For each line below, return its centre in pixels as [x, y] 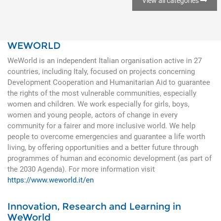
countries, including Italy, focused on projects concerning [101, 71]
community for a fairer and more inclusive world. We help [101, 126]
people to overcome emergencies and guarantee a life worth [106, 136]
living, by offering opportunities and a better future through [103, 147]
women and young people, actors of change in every [92, 115]
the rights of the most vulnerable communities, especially [102, 93]
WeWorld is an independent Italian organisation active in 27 [105, 60]
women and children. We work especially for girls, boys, [98, 104]
